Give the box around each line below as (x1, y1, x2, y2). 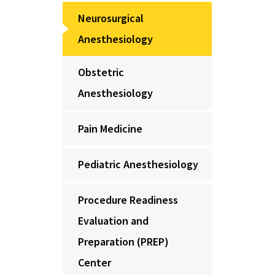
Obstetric (78, 65, 124, 79)
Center (78, 255, 111, 269)
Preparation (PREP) (78, 234, 169, 249)
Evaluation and (78, 214, 149, 228)
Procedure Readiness (78, 193, 178, 207)
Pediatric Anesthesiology (78, 157, 198, 171)
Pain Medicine (78, 122, 142, 136)
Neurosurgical (78, 11, 144, 25)
